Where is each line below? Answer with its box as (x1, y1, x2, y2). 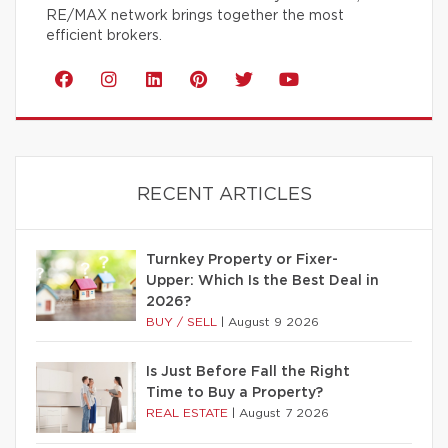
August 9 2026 (228, 316, 319, 329)
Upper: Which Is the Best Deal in (146, 274, 379, 289)
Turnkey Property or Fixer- (146, 253, 338, 268)
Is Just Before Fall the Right (146, 365, 350, 380)
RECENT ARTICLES (136, 186, 312, 205)
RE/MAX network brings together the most (46, 9, 344, 24)
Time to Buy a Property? (146, 386, 323, 401)
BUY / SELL (146, 316, 221, 329)
